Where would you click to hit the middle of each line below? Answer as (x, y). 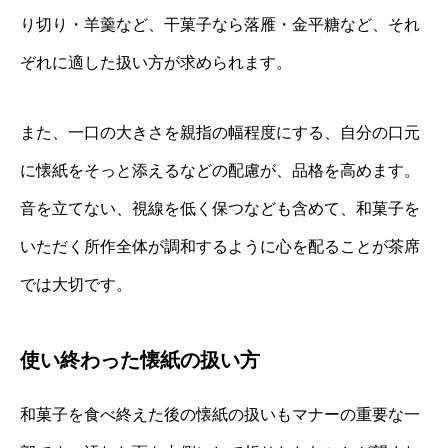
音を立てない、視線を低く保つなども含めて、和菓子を (220, 209)
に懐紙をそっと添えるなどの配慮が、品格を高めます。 (220, 171)
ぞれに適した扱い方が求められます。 (156, 63)
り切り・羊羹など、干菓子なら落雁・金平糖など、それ (220, 25)
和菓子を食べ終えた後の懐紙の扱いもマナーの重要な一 (220, 415)
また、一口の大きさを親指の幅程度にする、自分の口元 (220, 133)
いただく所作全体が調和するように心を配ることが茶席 (220, 247)
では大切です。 (76, 285)
